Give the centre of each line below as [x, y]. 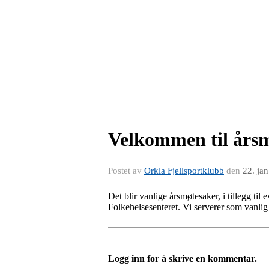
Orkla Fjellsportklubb [184, 171]
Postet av [126, 171]
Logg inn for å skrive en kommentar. [183, 258]
